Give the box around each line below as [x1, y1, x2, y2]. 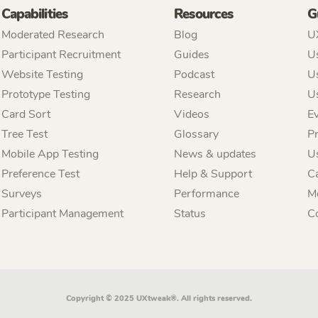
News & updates [174, 146, 257, 163]
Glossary [174, 126, 219, 143]
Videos [174, 106, 210, 123]
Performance [174, 186, 240, 202]
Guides [174, 47, 210, 63]
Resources [174, 5, 233, 24]
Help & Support [174, 166, 253, 182]
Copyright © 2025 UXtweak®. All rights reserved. [66, 292, 252, 305]
